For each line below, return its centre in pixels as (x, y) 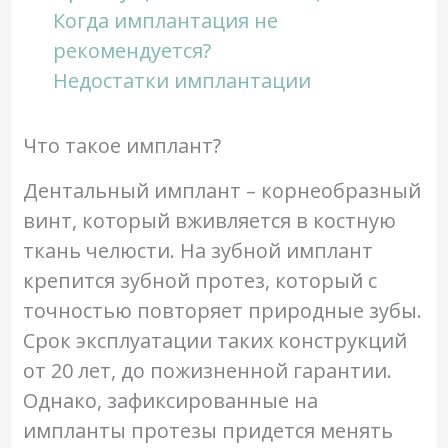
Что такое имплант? (121, 145)
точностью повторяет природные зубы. (222, 310)
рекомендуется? (131, 50)
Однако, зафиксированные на (170, 400)
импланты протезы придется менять (207, 430)
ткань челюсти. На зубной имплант (197, 250)
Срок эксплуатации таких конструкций (214, 340)
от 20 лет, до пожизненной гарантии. (207, 370)
